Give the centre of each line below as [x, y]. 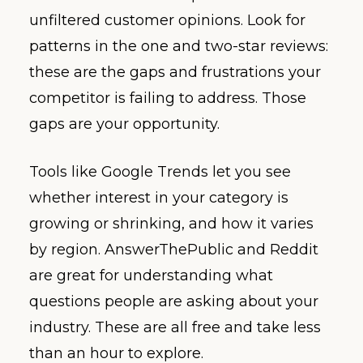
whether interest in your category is [159, 197]
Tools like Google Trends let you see [160, 171]
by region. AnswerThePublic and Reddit [174, 249]
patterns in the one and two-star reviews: [179, 46]
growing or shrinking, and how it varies [171, 223]
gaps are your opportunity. [124, 124]
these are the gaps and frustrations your [175, 72]
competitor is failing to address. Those [168, 98]
